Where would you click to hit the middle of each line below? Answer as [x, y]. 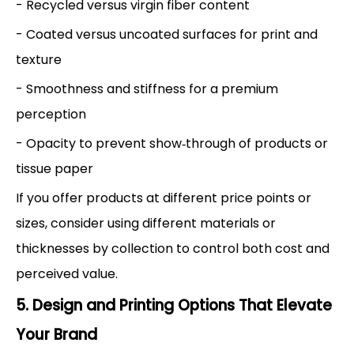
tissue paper [55, 168]
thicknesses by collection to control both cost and [173, 248]
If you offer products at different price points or [164, 198]
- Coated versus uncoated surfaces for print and [167, 34]
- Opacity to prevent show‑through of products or [172, 143]
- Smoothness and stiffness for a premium [147, 88]
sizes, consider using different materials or [146, 223]
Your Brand [56, 334]
